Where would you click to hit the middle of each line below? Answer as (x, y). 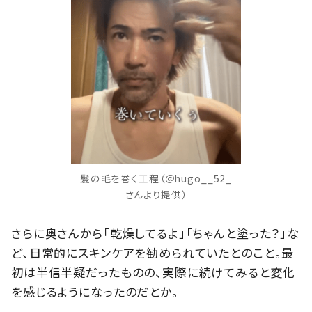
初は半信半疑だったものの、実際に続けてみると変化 (153, 272)
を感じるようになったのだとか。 (95, 292)
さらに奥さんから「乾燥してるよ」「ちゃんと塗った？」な (155, 233)
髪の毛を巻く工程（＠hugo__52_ (156, 178)
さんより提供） (156, 194)
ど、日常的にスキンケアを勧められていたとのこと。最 (153, 253)
